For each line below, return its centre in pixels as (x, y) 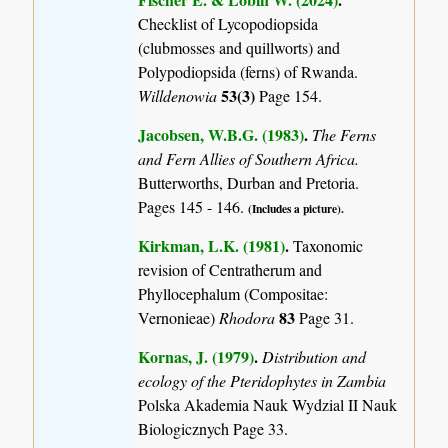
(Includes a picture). (296, 209)
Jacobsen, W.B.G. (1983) (221, 135)
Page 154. (291, 95)
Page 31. (327, 318)
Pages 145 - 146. (193, 207)
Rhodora (249, 318)
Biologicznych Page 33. (213, 429)
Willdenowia (180, 95)
